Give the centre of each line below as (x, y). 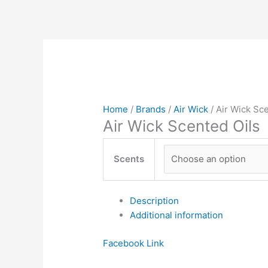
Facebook (124, 243)
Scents (129, 159)
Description (155, 201)
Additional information (177, 215)
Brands (151, 109)
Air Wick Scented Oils (182, 126)
